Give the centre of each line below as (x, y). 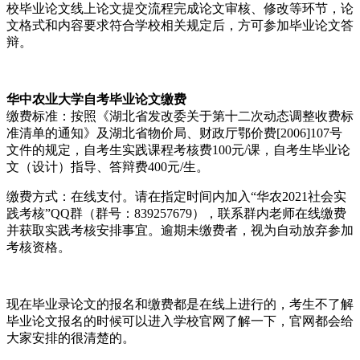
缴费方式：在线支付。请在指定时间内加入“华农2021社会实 (176, 196)
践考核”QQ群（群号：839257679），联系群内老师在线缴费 (176, 213)
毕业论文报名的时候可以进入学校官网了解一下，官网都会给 (180, 321)
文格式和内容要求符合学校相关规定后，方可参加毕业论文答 (180, 25)
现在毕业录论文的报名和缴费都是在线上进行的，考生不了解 (180, 304)
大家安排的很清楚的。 (71, 337)
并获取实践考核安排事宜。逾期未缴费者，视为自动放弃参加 (180, 230)
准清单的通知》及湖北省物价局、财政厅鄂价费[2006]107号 (174, 133)
